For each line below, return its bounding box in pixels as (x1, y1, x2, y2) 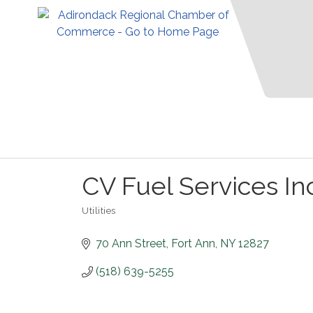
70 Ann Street (96, 237, 166, 250)
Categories (81, 212, 130, 224)
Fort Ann (171, 237, 215, 250)
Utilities (82, 205, 116, 216)
